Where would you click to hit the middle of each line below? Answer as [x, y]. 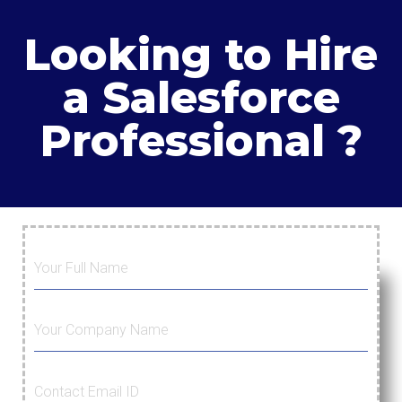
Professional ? [201, 141]
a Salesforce [201, 98]
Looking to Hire [201, 55]
